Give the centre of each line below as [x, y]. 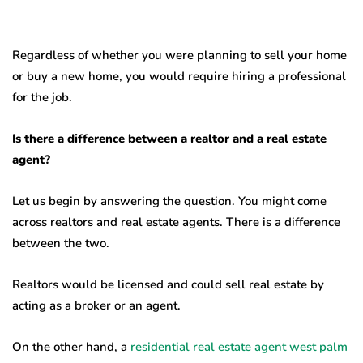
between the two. [61, 243]
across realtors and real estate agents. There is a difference [176, 222]
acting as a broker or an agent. [96, 306]
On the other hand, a [71, 347]
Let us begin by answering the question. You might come [169, 201]
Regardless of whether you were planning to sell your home [179, 56]
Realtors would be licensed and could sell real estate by [168, 285]
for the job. [42, 98]
